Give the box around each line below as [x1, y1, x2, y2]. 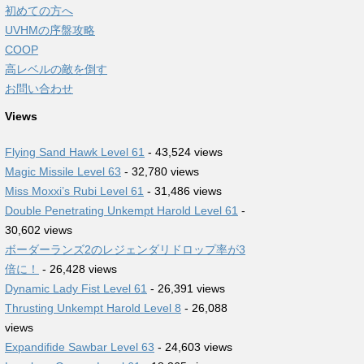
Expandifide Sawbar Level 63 [5, 340, 154, 353]
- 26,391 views [147, 282, 225, 295]
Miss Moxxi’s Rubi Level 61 [5, 184, 144, 197]
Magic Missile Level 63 [5, 165, 121, 178]
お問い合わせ [5, 82, 73, 95]
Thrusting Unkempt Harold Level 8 [5, 301, 181, 314]
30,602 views [5, 223, 72, 236]
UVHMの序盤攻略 [5, 24, 95, 37]
